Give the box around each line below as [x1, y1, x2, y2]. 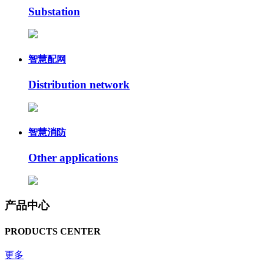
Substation [28, 5, 80, 18]
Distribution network [28, 78, 130, 91]
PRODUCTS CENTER [5, 226, 101, 236]
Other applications [28, 151, 118, 164]
